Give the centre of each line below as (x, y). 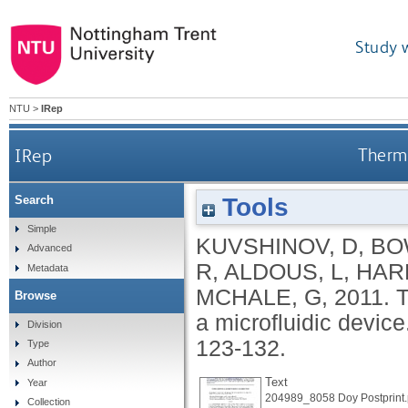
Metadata (47, 267)
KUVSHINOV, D (277, 246)
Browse (36, 295)
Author (41, 363)
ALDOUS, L (284, 271)
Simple (41, 228)
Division (44, 324)
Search (34, 200)
